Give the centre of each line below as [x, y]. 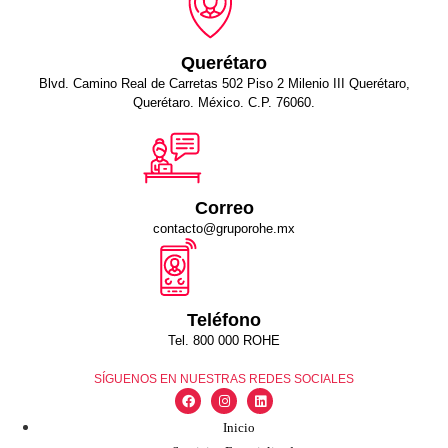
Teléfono [224, 320]
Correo [224, 208]
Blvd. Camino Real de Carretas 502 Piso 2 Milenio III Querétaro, [224, 84]
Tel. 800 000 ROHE [224, 341]
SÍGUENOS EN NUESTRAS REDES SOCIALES [224, 379]
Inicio [239, 428]
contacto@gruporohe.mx [224, 229]
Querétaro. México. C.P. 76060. [224, 103]
